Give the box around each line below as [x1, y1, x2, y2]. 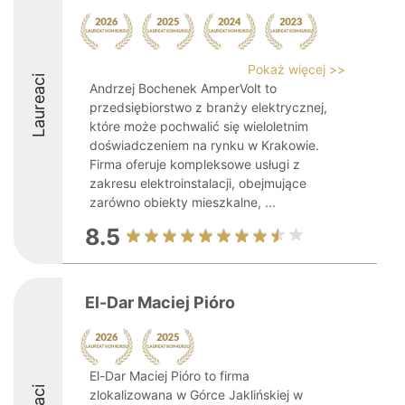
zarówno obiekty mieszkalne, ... [89, 194, 276, 210]
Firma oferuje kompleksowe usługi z [89, 156, 300, 172]
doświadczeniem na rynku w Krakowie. [89, 137, 319, 153]
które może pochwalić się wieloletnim [89, 118, 308, 134]
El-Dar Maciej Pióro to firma [89, 368, 250, 383]
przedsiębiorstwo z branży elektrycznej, [89, 99, 327, 115]
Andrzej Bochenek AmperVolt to [89, 80, 277, 96]
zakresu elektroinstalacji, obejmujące [89, 175, 306, 191]
